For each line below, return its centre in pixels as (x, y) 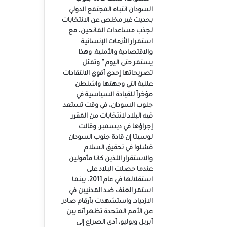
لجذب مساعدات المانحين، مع (110, 31)
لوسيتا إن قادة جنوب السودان (110, 138)
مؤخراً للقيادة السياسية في (114, 95)
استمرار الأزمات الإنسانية (117, 42)
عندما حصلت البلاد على (119, 170)
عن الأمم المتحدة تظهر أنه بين (109, 212)
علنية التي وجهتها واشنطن (113, 85)
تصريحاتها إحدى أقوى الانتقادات (107, 74)
